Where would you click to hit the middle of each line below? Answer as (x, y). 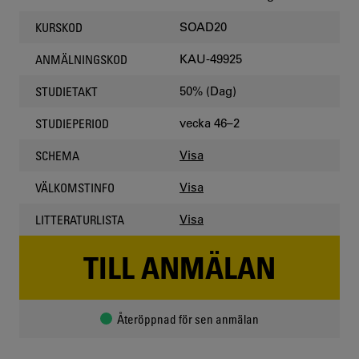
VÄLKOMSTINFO (75, 187)
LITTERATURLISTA (80, 219)
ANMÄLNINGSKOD (81, 59)
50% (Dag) (208, 91)
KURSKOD (59, 27)
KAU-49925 (211, 59)
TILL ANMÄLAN (179, 267)
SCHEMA (57, 155)
